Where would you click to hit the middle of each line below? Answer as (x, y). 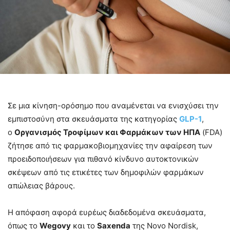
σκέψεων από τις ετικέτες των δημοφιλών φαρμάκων (106, 172)
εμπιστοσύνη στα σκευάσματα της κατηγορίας (93, 119)
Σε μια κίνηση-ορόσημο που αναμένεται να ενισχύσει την (113, 106)
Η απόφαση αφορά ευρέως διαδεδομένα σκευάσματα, (107, 213)
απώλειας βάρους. (41, 186)
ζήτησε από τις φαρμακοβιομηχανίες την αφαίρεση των (110, 146)
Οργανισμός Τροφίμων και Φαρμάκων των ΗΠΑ (107, 132)
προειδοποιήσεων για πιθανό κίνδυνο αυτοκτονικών (103, 159)
